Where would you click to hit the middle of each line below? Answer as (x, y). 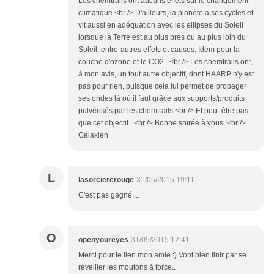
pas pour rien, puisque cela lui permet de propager (162, 86)
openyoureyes (103, 239)
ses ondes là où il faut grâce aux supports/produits (161, 98)
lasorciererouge (106, 180)
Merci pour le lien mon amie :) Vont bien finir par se (162, 255)
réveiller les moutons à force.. (127, 267)
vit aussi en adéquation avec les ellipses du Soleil (161, 25)
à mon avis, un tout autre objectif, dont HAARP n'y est (166, 74)
